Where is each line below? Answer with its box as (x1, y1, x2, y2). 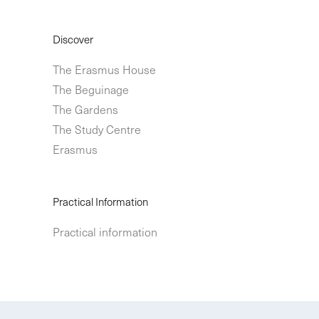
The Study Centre (53, 120, 141, 137)
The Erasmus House (53, 60, 156, 78)
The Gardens (53, 100, 118, 117)
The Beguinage (53, 80, 129, 98)
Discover (53, 31, 93, 47)
